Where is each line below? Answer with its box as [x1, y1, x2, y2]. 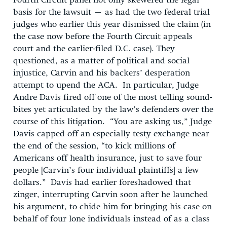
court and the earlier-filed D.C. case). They [13, 44, 175, 53]
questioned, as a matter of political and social [13, 56, 190, 65]
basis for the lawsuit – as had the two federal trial [13, 8, 210, 17]
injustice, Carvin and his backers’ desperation [13, 68, 190, 78]
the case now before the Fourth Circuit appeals [13, 32, 193, 41]
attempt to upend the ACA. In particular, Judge [13, 81, 199, 90]
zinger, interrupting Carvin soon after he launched [13, 190, 208, 199]
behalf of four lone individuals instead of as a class [13, 214, 210, 223]
